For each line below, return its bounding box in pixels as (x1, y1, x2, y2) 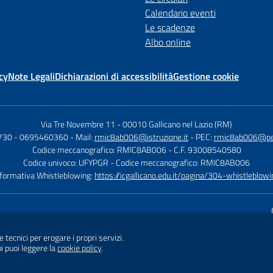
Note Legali (8, 69, 55, 83)
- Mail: (69, 130, 94, 143)
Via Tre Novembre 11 (41, 118, 115, 130)
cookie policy (57, 241, 101, 255)
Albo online (145, 35, 191, 49)
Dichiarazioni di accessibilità (55, 69, 173, 83)
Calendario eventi (145, 5, 216, 20)
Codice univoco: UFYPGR (23, 156, 108, 169)
